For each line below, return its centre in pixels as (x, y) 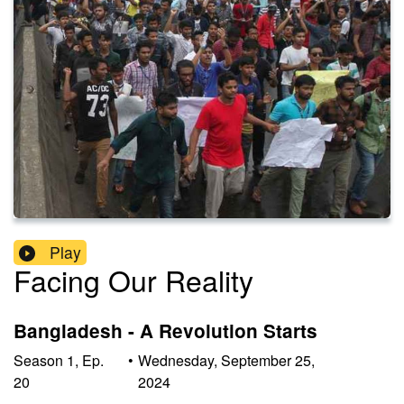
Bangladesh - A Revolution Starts (165, 331)
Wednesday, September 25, (226, 360)
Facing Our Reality (133, 280)
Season (38, 360)
